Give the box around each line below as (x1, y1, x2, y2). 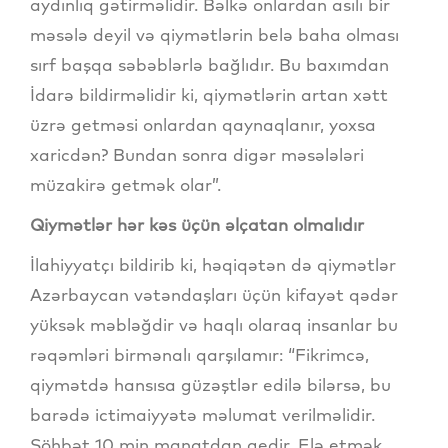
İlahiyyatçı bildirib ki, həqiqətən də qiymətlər (30, 254, 396, 276)
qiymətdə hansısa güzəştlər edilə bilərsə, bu (30, 374, 391, 396)
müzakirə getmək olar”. (30, 174, 221, 196)
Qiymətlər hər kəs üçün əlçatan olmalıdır (30, 214, 364, 236)
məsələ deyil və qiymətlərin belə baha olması (30, 24, 399, 46)
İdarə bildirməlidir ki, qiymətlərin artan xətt (30, 84, 388, 106)
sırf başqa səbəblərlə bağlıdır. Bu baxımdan (30, 54, 389, 76)
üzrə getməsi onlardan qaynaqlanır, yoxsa (30, 114, 376, 136)
